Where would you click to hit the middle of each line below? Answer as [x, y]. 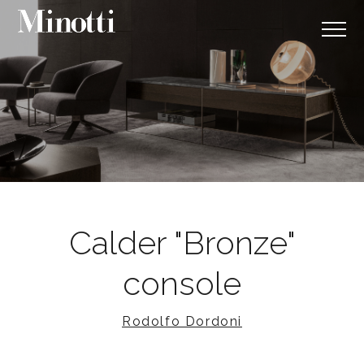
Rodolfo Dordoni [182, 321]
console [182, 283]
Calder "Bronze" [182, 243]
